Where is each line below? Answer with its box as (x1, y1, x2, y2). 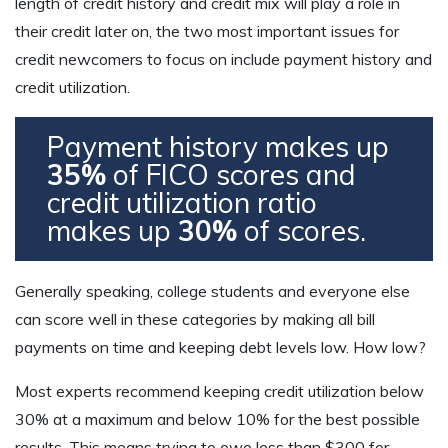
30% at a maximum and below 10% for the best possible (15, 408, 420, 429)
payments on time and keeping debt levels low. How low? (15, 336, 426, 357)
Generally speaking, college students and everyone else (15, 280, 410, 301)
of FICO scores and (106, 156, 356, 192)
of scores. (237, 212, 366, 248)
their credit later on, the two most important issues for (15, 20, 399, 41)
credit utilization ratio (47, 184, 317, 220)
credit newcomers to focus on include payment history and (15, 48, 432, 69)
